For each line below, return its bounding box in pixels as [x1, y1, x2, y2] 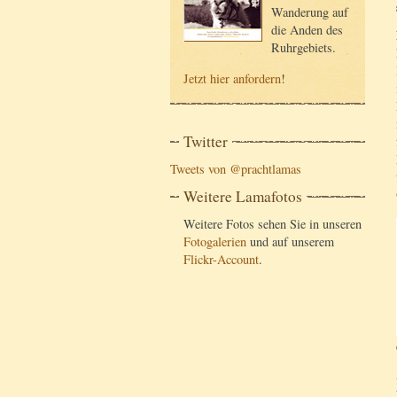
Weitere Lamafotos [183, 186, 302, 207]
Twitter [183, 131, 228, 152]
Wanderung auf [271, 4, 348, 21]
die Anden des [271, 21, 343, 39]
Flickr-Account [183, 251, 259, 269]
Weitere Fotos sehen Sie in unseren [183, 215, 362, 233]
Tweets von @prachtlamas [170, 160, 301, 178]
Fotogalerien [183, 233, 246, 251]
